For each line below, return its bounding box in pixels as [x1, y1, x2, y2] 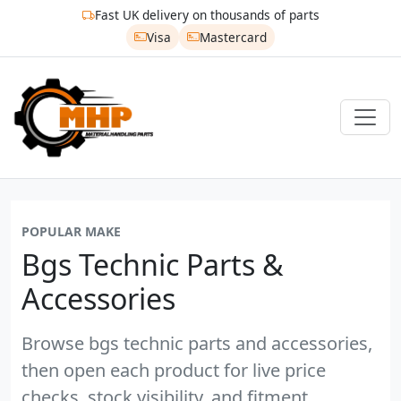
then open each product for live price [21, 357, 326, 382]
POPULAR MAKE [21, 222, 121, 240]
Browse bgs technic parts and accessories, [21, 330, 372, 355]
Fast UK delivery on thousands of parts [94, 6, 320, 24]
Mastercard [199, 28, 267, 46]
